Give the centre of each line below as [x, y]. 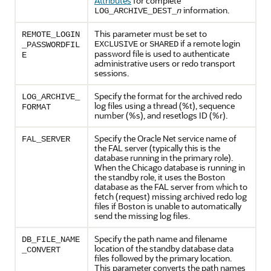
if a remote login [209, 43]
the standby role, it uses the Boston [160, 177]
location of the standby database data [164, 248]
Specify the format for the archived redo [168, 96]
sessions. [112, 73]
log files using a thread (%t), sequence [165, 106]
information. [205, 10]
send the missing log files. [142, 216]
